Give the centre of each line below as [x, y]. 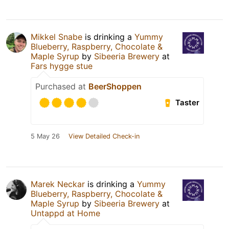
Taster [188, 103]
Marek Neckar [58, 184]
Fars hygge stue [62, 66]
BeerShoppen [115, 86]
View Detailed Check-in [104, 136]
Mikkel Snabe [56, 37]
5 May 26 [45, 136]
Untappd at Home [65, 213]
